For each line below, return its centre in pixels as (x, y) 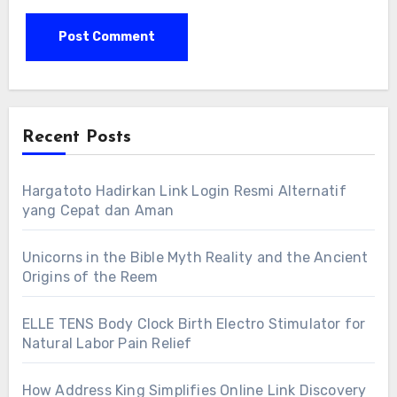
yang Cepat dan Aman (98, 210)
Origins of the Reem (90, 276)
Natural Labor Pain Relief (107, 343)
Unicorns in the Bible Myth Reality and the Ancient (195, 257)
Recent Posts (76, 137)
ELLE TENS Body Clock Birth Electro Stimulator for (194, 323)
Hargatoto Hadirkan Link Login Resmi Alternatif (184, 191)
